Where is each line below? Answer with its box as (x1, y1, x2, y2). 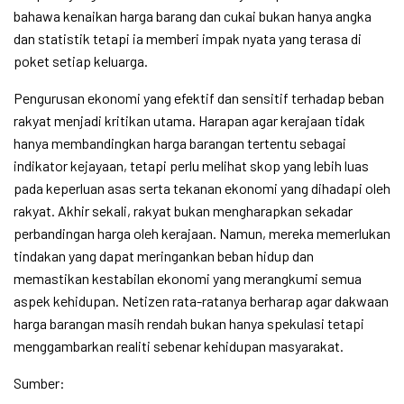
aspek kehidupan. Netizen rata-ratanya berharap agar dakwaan (14, 292, 389, 310)
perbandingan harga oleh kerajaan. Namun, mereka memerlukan (14, 225, 390, 243)
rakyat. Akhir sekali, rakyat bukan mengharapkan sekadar (14, 202, 353, 220)
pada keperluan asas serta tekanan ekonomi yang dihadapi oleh (14, 179, 390, 197)
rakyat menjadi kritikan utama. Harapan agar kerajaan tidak (14, 112, 365, 130)
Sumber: (14, 374, 65, 392)
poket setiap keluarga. (14, 52, 148, 70)
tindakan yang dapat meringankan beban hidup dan (14, 247, 314, 265)
